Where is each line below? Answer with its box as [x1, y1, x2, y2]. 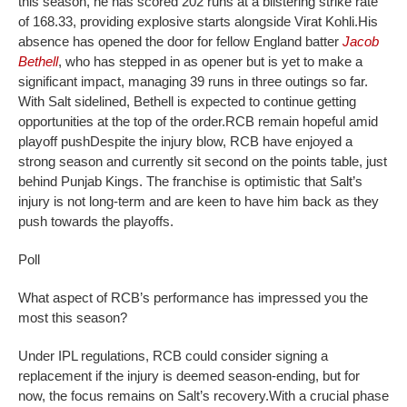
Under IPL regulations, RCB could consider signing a [18, 347, 328, 363]
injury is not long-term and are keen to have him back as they [18, 193, 379, 209]
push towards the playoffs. [18, 213, 174, 229]
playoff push [18, 133, 90, 149]
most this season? [18, 309, 127, 325]
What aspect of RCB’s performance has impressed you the [18, 289, 368, 305]
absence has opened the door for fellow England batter [18, 33, 342, 49]
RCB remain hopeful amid [225, 113, 378, 129]
